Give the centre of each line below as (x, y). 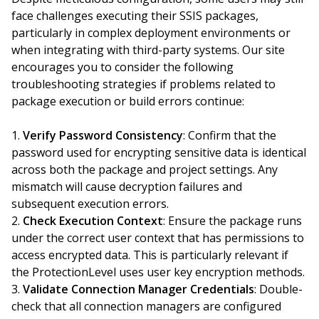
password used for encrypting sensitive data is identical (159, 152)
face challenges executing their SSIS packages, (135, 16)
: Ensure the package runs (232, 221)
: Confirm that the (230, 135)
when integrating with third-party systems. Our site (148, 50)
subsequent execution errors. (90, 204)
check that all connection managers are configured (146, 306)
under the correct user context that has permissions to (158, 238)
